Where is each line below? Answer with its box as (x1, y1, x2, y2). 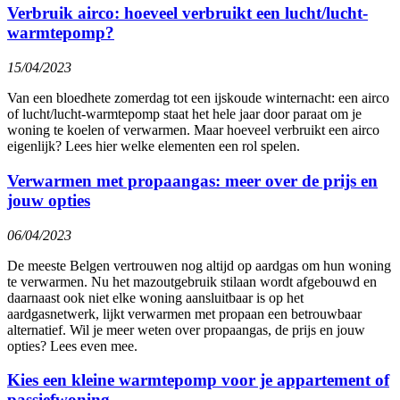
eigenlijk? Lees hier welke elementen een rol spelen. (7, 138, 300, 154)
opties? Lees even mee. (7, 337, 137, 354)
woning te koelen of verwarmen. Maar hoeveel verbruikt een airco (7, 122, 379, 138)
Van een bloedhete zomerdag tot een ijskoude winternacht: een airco (7, 90, 389, 106)
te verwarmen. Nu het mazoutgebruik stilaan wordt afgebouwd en (7, 273, 377, 289)
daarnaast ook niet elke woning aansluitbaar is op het (7, 289, 304, 305)
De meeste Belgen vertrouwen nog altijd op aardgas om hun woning (7, 257, 391, 273)
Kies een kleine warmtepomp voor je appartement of (7, 371, 389, 390)
